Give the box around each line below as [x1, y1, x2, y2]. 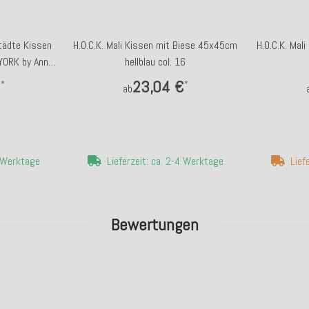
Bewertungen [110, 214, 199, 235]
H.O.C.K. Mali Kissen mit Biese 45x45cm [73, 38, 237, 52]
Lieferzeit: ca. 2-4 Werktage [106, 154, 223, 168]
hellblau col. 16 [125, 54, 186, 69]
